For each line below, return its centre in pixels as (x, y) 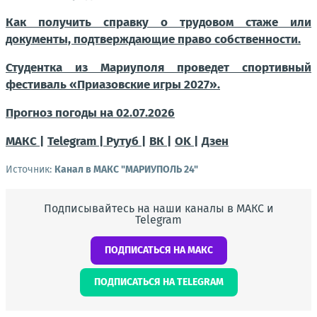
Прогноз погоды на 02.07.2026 (90, 113)
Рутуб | (126, 141)
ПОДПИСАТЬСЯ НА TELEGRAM (158, 282)
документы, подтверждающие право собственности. (153, 39)
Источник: (30, 169)
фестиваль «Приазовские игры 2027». (113, 85)
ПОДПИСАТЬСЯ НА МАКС (158, 250)
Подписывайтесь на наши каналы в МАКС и (158, 208)
